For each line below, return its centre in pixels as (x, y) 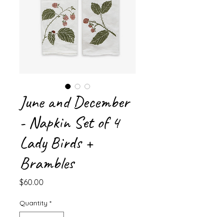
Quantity (33, 203)
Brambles (47, 163)
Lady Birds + (56, 143)
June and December (74, 102)
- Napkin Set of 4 (70, 122)
